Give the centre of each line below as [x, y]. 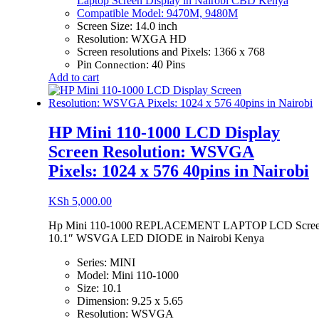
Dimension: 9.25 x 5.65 [130, 301]
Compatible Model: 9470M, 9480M [157, 13]
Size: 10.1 [99, 288]
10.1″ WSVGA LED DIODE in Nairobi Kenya [156, 239]
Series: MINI [106, 263]
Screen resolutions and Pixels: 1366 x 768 [171, 51]
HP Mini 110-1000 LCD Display [164, 133]
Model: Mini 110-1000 [128, 276]
